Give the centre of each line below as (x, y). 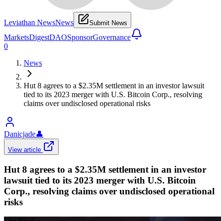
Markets (17, 37)
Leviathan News (30, 22)
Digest (39, 37)
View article (25, 149)
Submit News (108, 23)
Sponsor (80, 37)
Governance (112, 37)
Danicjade (20, 134)
